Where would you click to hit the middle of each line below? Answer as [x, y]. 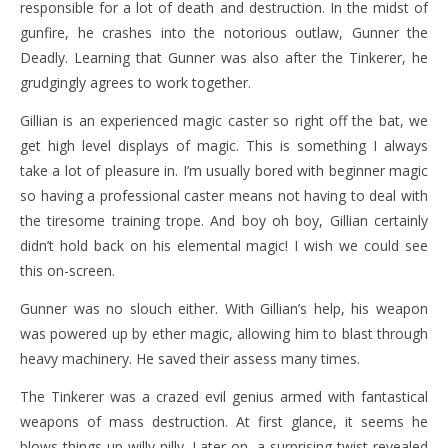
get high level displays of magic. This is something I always [224, 145]
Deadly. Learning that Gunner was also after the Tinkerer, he [224, 57]
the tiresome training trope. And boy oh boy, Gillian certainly [224, 220]
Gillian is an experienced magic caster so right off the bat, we [224, 120]
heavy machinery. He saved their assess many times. [190, 358]
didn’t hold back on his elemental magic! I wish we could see [224, 245]
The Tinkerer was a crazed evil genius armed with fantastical [224, 396]
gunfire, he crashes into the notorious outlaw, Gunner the [224, 32]
